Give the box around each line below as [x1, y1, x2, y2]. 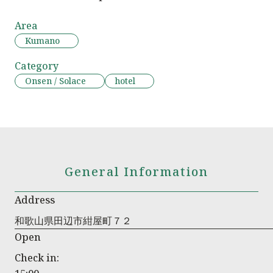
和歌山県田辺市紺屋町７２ [15, 214, 132, 228]
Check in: [15, 251, 59, 265]
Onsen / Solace [25, 75, 86, 87]
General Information [65, 163, 208, 180]
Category [15, 59, 58, 73]
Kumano [25, 35, 60, 47]
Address [15, 193, 55, 207]
